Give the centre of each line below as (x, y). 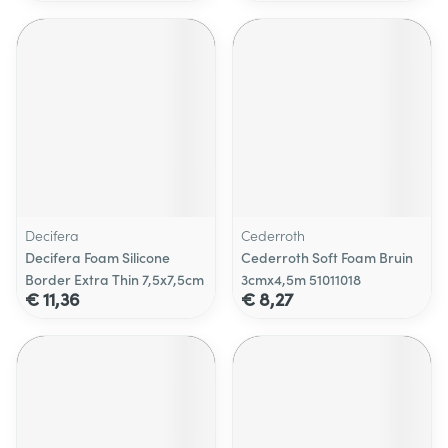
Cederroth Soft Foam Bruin (327, 257)
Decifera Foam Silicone (97, 257)
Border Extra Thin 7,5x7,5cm (114, 279)
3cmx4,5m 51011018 (301, 279)
